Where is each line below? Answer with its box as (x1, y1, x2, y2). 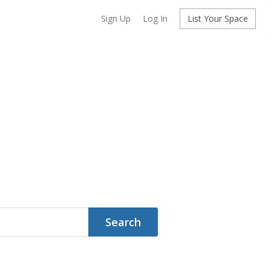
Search (105, 214, 141, 229)
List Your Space (188, 13, 248, 24)
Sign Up (101, 13, 131, 24)
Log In (143, 13, 168, 24)
